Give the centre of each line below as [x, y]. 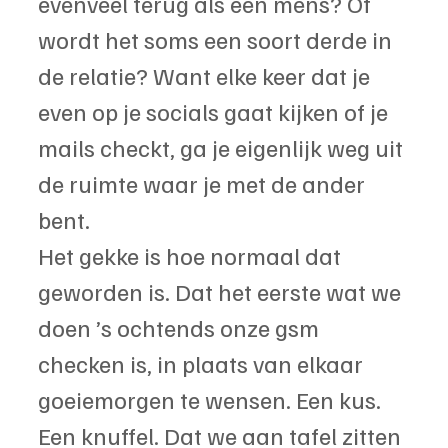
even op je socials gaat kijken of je [215, 110]
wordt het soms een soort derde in [217, 38]
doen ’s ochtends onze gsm [181, 326]
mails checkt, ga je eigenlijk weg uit [223, 146]
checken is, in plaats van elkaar [203, 362]
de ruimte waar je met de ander [204, 182]
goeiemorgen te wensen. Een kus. [212, 398]
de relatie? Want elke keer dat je [206, 74]
